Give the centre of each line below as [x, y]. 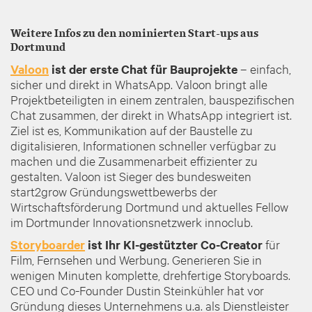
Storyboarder [48, 244]
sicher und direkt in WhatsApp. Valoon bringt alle [139, 84]
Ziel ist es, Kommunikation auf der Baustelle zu [132, 130]
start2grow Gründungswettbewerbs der [114, 191]
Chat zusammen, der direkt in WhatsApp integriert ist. [151, 115]
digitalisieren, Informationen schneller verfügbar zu [143, 145]
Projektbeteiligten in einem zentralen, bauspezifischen [153, 99]
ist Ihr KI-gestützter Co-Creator [174, 244]
